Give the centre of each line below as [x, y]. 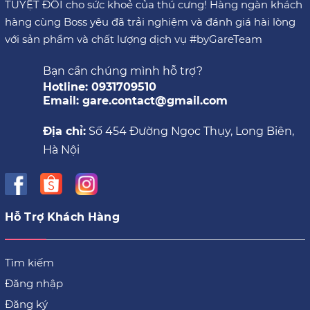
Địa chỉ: [64, 131]
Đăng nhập [34, 283]
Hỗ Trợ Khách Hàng [62, 217]
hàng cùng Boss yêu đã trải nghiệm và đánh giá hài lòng [150, 21]
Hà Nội [61, 149]
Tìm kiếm [29, 262]
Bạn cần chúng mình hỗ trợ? [123, 71]
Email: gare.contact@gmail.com [135, 100]
